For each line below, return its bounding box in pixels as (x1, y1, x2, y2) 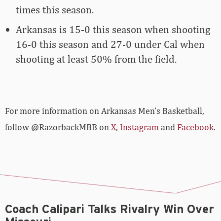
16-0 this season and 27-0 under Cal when (16, 38, 205, 51)
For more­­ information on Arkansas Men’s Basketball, (5, 106, 204, 116)
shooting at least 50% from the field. (16, 53, 177, 66)
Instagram (120, 122, 159, 133)
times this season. (16, 3, 94, 16)
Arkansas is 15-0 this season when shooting (16, 23, 210, 36)
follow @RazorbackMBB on (5, 122, 111, 133)
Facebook (177, 122, 214, 133)
